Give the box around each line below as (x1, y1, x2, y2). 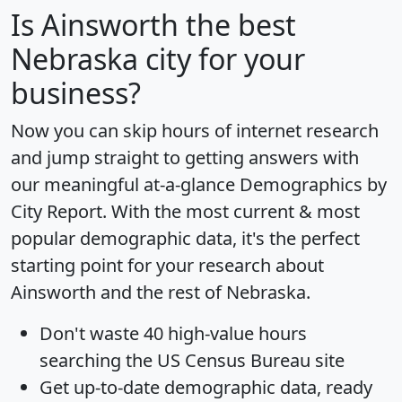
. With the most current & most (102, 198, 360, 223)
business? (11, 73, 141, 112)
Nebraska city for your (11, 39, 305, 78)
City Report (11, 198, 102, 223)
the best (179, 4, 296, 44)
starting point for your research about (11, 252, 324, 277)
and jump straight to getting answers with (11, 144, 359, 170)
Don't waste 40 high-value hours (39, 320, 307, 345)
